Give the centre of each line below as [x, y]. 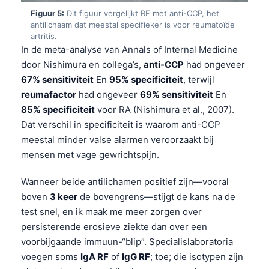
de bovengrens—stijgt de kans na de [156, 196]
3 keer [64, 196]
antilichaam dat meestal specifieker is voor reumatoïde [133, 24]
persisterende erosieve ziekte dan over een [114, 226]
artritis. [44, 36]
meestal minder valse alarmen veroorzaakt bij [117, 139]
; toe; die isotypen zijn [197, 256]
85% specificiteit [58, 109]
